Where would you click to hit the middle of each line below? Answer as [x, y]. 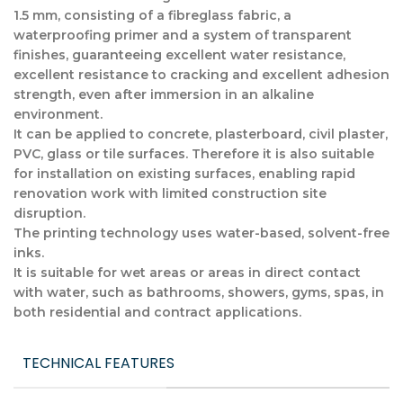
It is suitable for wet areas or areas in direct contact [187, 273]
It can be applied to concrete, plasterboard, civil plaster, [201, 134]
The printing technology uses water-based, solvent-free [201, 233]
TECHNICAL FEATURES [99, 363]
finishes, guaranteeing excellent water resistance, [179, 55]
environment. [58, 115]
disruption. [49, 214]
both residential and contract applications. [157, 313]
